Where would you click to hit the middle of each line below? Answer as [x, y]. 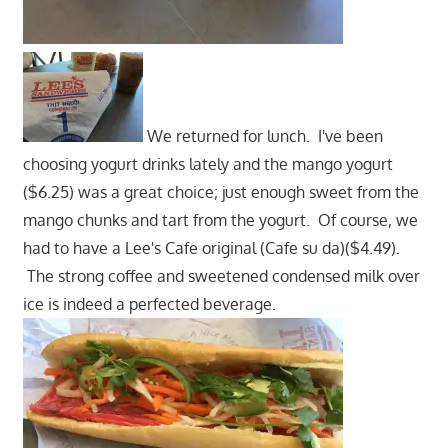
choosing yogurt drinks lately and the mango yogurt [207, 164]
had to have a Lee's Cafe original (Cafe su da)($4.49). [211, 248]
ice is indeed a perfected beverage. [149, 304]
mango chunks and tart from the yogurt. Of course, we [220, 220]
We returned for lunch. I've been [262, 136]
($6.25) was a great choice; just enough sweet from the [220, 192]
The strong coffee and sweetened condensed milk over [221, 276]
